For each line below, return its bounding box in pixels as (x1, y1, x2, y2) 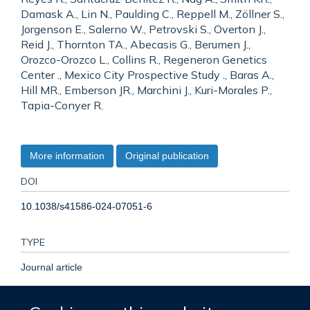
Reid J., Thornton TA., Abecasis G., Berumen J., (21, 37, 250, 51)
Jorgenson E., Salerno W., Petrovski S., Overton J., (21, 22, 266, 36)
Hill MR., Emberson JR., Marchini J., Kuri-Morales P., (21, 83, 272, 97)
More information (30, 149, 104, 161)
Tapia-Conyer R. (21, 98, 103, 112)
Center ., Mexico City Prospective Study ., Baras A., (21, 68, 274, 82)
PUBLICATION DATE (21, 296, 110, 309)
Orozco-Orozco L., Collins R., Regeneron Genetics (21, 53, 267, 66)
